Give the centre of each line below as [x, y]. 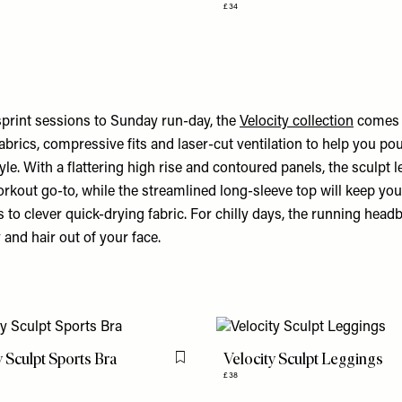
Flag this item [216, 365]
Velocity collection [297, 122]
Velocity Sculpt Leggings [304, 359]
